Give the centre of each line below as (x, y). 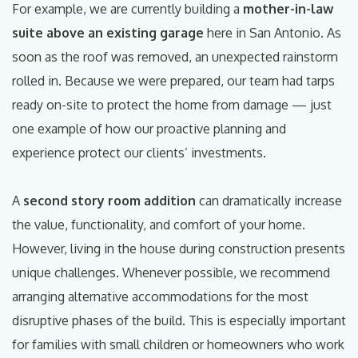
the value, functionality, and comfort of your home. (159, 224)
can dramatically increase (269, 200)
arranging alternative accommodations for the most (160, 296)
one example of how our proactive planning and (149, 128)
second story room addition (109, 200)
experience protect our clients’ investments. (139, 152)
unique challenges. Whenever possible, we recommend (171, 272)
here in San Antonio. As (272, 32)
